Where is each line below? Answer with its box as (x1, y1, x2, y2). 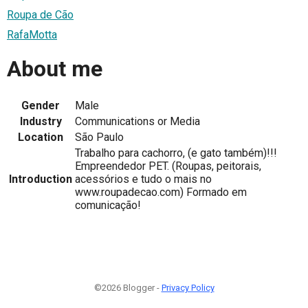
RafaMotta (7, 27, 57, 41)
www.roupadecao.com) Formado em (75, 185, 247, 199)
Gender (21, 98, 60, 112)
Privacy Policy (161, 282, 214, 293)
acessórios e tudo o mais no (75, 172, 212, 186)
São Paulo (75, 130, 124, 144)
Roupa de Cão (7, 8, 74, 21)
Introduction (9, 172, 72, 186)
